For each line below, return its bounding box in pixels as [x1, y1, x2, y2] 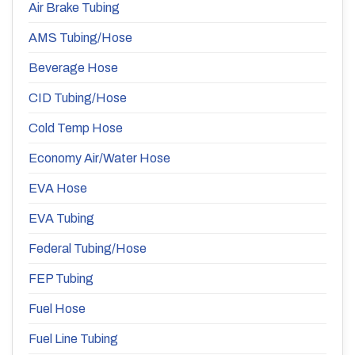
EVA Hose [29, 181, 87, 196]
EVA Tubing [29, 212, 94, 226]
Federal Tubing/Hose [29, 242, 147, 256]
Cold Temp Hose [29, 121, 123, 136]
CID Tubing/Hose [29, 91, 127, 105]
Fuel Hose [29, 302, 86, 316]
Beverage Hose [29, 61, 118, 75]
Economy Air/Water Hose [29, 151, 170, 166]
